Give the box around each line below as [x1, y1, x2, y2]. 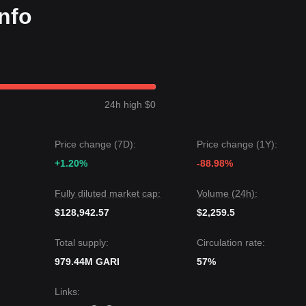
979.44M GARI [55, 256, 120, 267]
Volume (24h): [197, 188, 258, 199]
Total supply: [55, 237, 109, 248]
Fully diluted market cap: [55, 188, 161, 199]
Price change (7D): [55, 139, 136, 150]
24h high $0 [105, 99, 156, 110]
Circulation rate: [197, 237, 265, 248]
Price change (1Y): [197, 139, 277, 150]
